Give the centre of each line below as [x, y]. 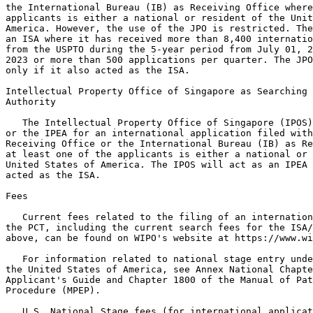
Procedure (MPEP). [53, 291]
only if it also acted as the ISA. [98, 71]
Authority [31, 102]
